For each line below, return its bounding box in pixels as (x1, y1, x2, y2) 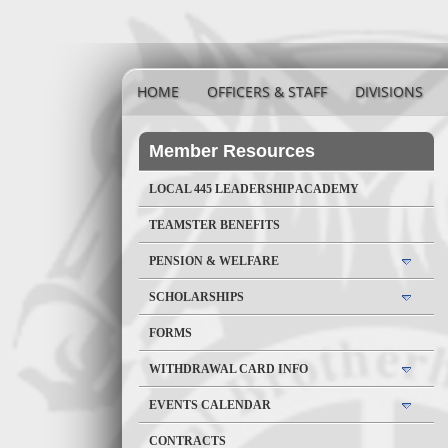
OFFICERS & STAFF (207, 82, 327, 101)
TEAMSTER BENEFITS (149, 218, 280, 232)
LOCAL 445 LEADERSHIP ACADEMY (149, 182, 359, 196)
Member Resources (149, 141, 315, 161)
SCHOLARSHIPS (149, 290, 244, 304)
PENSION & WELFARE (149, 254, 279, 268)
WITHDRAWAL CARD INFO (149, 362, 308, 376)
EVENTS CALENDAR (149, 398, 271, 412)
